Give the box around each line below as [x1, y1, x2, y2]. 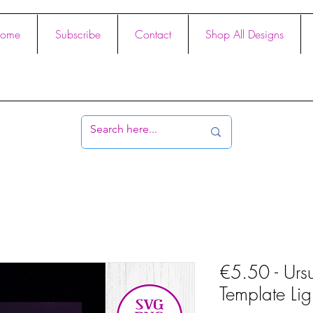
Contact [135, 27, 171, 42]
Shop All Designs [205, 27, 284, 42]
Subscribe [54, 27, 101, 42]
